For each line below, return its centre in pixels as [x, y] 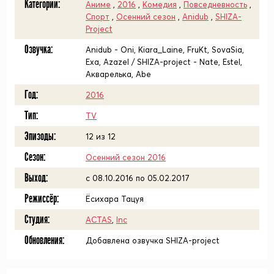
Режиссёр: [42, 199]
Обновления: [44, 240]
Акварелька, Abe [118, 74]
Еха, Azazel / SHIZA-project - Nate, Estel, [164, 62]
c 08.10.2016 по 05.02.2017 [138, 178]
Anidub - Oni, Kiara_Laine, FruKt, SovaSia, [165, 50]
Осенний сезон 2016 [126, 157]
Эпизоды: [40, 136]
